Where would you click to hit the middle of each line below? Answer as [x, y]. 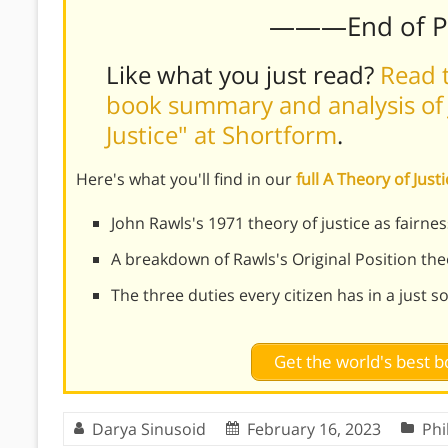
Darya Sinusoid [149, 428]
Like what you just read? [243, 74]
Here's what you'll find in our [186, 178]
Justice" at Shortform [221, 134]
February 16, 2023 [314, 428]
